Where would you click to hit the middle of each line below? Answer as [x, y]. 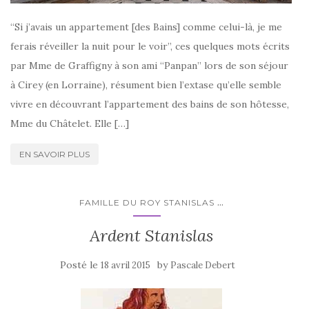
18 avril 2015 [126, 266]
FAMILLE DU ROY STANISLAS [147, 203]
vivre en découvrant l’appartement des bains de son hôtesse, [150, 104]
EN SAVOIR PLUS [54, 154]
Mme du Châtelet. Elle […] [70, 124]
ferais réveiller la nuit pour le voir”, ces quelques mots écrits [150, 47]
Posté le [80, 265]
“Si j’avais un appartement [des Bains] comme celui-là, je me [146, 27]
